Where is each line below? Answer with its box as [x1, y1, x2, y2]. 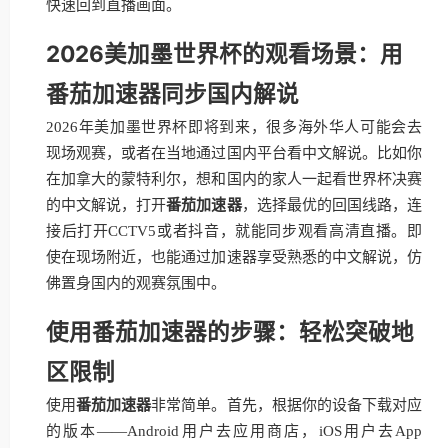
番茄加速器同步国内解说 [46, 80, 299, 107]
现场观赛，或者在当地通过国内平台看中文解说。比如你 [46, 145, 422, 161]
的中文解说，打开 [46, 197, 167, 213]
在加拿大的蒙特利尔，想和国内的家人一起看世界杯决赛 [46, 171, 422, 187]
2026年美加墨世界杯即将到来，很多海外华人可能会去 [46, 119, 422, 135]
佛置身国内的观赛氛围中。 [46, 275, 226, 291]
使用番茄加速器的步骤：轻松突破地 [46, 318, 414, 345]
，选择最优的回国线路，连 [241, 197, 423, 213]
